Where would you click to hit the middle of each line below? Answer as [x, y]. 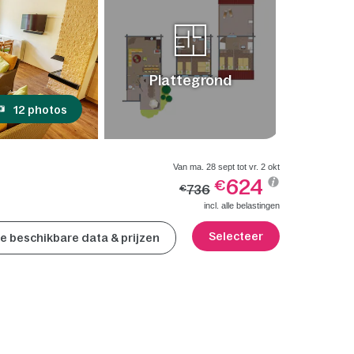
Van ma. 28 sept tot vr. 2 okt [226, 167]
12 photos [41, 110]
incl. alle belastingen [241, 206]
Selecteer [235, 237]
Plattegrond [190, 80]
